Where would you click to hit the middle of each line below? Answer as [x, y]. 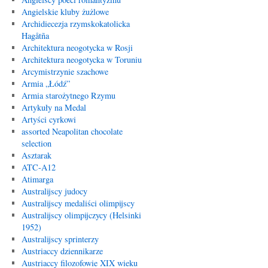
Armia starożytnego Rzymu [68, 95]
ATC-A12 [38, 167]
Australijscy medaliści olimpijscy [78, 203]
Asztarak [36, 155]
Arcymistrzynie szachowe [65, 71]
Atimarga [37, 179]
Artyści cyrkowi [48, 119]
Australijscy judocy [54, 191]
